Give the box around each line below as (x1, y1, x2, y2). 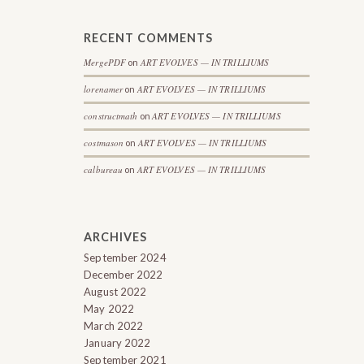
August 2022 (84, 285, 147, 298)
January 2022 (84, 336, 151, 349)
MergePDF (84, 56, 127, 68)
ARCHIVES (84, 230, 148, 244)
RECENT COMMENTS (84, 31, 214, 45)
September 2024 (84, 251, 167, 264)
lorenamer (84, 83, 123, 95)
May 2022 (84, 302, 135, 315)
